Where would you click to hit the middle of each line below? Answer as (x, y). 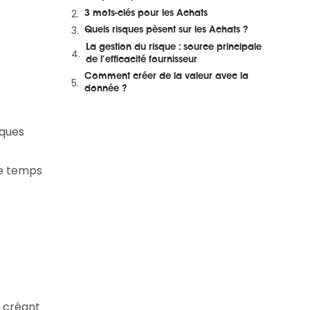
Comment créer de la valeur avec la (166, 76)
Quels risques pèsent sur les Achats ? (166, 30)
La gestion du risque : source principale (174, 47)
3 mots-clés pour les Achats (146, 13)
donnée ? (106, 89)
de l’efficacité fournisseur (142, 60)
